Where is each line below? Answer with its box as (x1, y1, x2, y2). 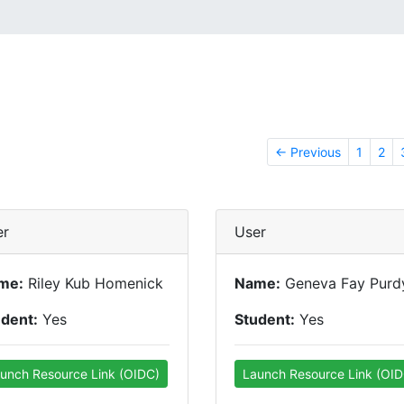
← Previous (275, 144, 341, 160)
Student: (234, 310, 295, 328)
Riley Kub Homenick (23, 274, 163, 292)
